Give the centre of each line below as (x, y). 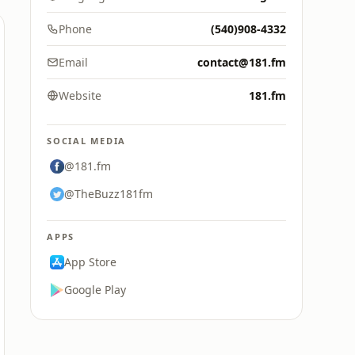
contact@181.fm (242, 62)
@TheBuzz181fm (109, 194)
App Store (90, 262)
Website (80, 95)
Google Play (95, 290)
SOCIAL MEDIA (87, 141)
